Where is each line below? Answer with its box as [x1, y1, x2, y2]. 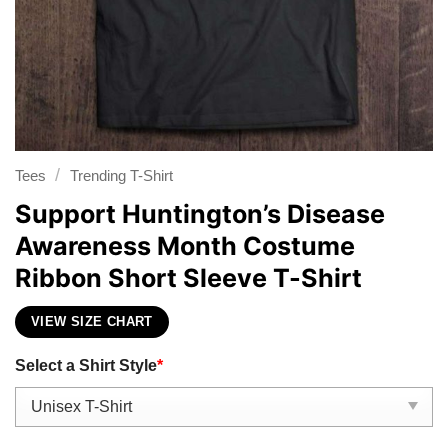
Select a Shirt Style [15, 356, 157, 375]
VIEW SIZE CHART [31, 315, 153, 330]
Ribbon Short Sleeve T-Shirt [15, 262, 362, 293]
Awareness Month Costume [15, 230, 355, 261]
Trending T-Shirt [69, 167, 173, 185]
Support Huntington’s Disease [15, 198, 385, 229]
